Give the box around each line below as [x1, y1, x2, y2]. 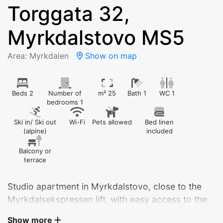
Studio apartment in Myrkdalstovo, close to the [7, 181, 202, 192]
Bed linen [145, 118, 174, 126]
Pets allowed [92, 118, 132, 126]
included [146, 127, 173, 135]
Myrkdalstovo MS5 [7, 25, 185, 50]
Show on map [83, 51, 137, 61]
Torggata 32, [7, 1, 130, 26]
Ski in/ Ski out [13, 118, 56, 126]
